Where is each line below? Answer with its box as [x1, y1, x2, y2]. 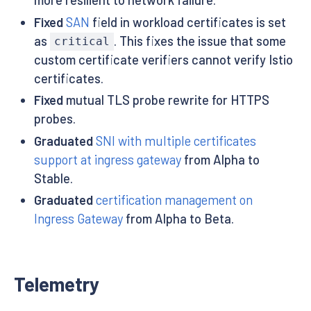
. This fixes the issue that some [114, 33, 287, 49]
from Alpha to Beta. [122, 211, 234, 227]
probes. [33, 111, 76, 127]
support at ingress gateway [33, 151, 181, 167]
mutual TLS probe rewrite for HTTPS [62, 92, 269, 108]
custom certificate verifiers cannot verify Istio [33, 51, 293, 67]
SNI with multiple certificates [95, 133, 256, 149]
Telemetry [14, 272, 99, 296]
